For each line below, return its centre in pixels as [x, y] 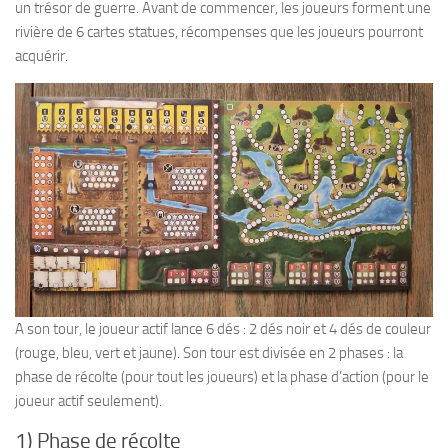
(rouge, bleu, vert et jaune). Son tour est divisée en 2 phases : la [209, 353]
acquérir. [41, 56]
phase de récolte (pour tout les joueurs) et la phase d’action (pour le [222, 377]
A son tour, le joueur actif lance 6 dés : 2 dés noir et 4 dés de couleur [223, 329]
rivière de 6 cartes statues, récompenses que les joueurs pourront [219, 32]
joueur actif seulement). [88, 401]
